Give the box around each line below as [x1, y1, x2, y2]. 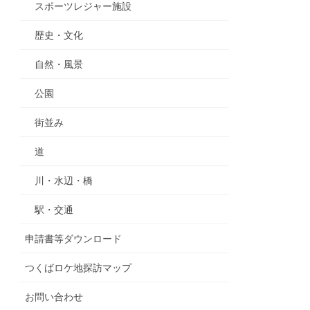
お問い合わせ [25, 291, 84, 303]
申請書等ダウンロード [25, 233, 122, 245]
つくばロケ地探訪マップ [25, 262, 132, 274]
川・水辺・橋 [35, 175, 93, 187]
